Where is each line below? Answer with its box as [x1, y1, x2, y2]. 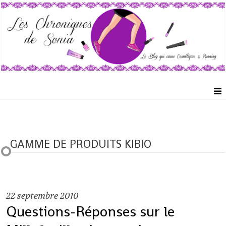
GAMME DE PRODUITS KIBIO [10, 137, 152, 151]
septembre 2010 [17, 190, 79, 202]
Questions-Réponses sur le [6, 202, 175, 220]
